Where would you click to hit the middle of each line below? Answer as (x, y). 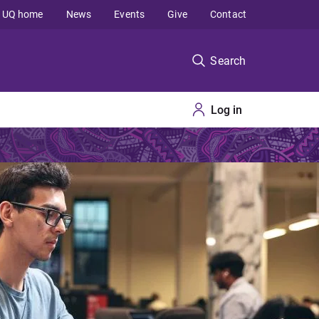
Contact (228, 14)
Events (130, 14)
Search (228, 61)
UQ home (22, 14)
